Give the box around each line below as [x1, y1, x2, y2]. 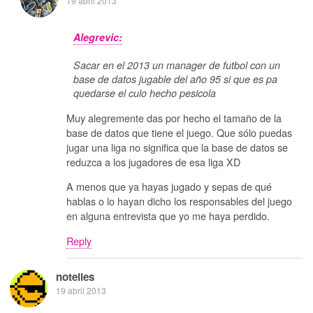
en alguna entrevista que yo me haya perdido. [66, 208, 270, 224]
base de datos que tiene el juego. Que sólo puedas [66, 124, 292, 140]
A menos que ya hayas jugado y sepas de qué [66, 179, 272, 194]
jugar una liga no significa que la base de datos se [66, 139, 288, 154]
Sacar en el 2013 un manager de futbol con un [73, 58, 280, 73]
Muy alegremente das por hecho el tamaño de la [66, 110, 282, 125]
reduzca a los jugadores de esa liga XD [66, 154, 240, 169]
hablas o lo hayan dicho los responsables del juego [66, 194, 292, 209]
